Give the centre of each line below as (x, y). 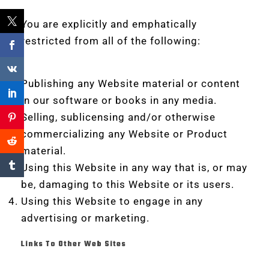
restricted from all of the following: (111, 41)
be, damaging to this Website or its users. (128, 184)
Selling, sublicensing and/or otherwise (118, 117)
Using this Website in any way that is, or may (134, 168)
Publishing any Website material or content (131, 83)
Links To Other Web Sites (74, 244)
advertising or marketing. (85, 218)
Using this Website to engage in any (112, 201)
